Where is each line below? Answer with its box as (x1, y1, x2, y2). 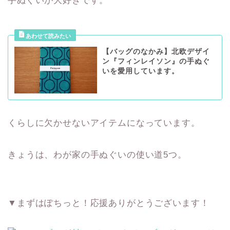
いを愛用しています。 (102, 67, 179, 75)
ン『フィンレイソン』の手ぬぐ (102, 57, 210, 66)
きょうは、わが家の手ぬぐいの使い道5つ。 (8, 149, 187, 160)
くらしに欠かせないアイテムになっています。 (8, 118, 200, 128)
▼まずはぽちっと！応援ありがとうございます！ (8, 198, 209, 208)
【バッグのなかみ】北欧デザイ (102, 48, 210, 56)
